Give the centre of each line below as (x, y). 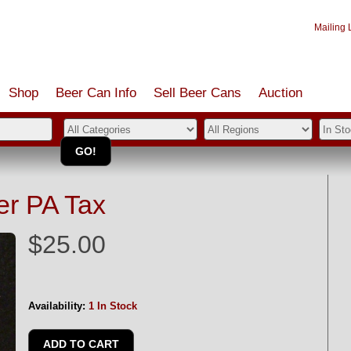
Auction (280, 93)
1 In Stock (113, 306)
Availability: (57, 306)
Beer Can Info (96, 93)
